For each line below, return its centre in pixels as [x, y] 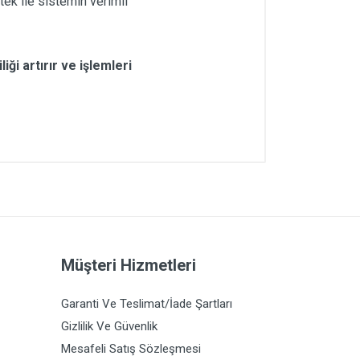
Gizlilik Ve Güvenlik [109, 326]
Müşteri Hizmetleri [129, 265]
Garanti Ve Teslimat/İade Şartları [147, 303]
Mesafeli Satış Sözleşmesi [131, 348]
